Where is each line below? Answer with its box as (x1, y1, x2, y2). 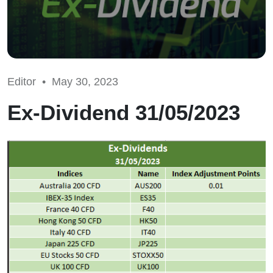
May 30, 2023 (52, 75, 118, 88)
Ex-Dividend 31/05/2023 (7, 100, 240, 124)
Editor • (7, 75, 52, 88)
